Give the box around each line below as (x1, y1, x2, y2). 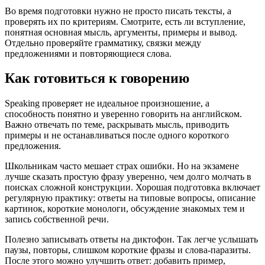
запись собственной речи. (5, 214, 109, 225)
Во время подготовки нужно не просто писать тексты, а (5, 5, 231, 16)
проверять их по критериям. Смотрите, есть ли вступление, (5, 16, 245, 27)
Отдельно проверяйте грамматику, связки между (5, 37, 201, 48)
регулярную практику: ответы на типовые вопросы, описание (5, 193, 256, 203)
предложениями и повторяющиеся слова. (5, 48, 172, 59)
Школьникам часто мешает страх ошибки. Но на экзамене (5, 161, 239, 172)
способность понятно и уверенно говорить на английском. (5, 109, 242, 119)
